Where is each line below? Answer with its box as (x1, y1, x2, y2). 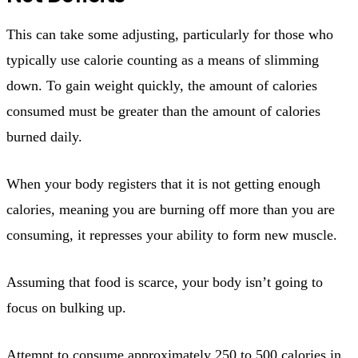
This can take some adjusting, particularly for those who (6, 26, 333, 42)
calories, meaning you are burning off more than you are (6, 201, 335, 217)
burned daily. (6, 128, 82, 145)
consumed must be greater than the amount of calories (6, 102, 320, 119)
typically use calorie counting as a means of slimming (6, 51, 319, 68)
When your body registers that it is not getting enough (6, 175, 320, 192)
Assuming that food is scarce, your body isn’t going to (6, 273, 323, 290)
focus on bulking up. (6, 299, 126, 316)
